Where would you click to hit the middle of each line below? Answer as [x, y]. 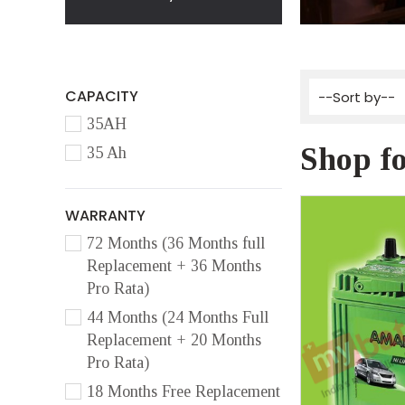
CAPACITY [102, 97]
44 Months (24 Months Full [178, 318]
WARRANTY [105, 216]
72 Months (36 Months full [176, 244]
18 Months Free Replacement [184, 392]
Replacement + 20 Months [174, 340]
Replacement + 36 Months [174, 266]
